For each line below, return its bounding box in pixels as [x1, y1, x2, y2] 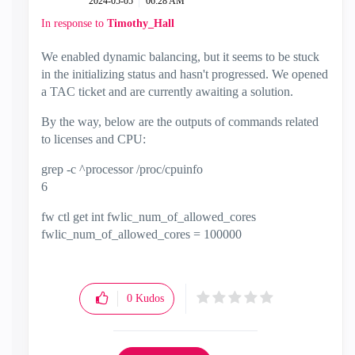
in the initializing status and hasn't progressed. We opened [41, 67, 328, 81]
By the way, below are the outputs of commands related [41, 114, 319, 128]
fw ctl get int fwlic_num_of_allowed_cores [41, 209, 256, 223]
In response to [41, 17, 107, 29]
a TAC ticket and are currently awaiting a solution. [41, 84, 293, 98]
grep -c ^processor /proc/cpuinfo [41, 162, 203, 176]
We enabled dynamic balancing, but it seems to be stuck [41, 49, 319, 63]
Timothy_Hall [107, 17, 174, 29]
